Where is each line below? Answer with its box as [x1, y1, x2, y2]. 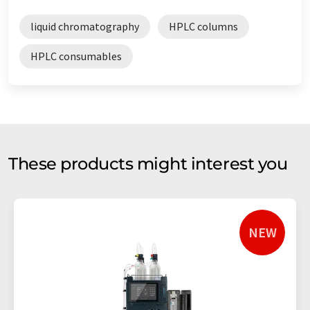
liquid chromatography [30, 19, 139, 33]
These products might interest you [8, 153, 288, 174]
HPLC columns [169, 19, 238, 33]
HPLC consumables [30, 48, 122, 63]
